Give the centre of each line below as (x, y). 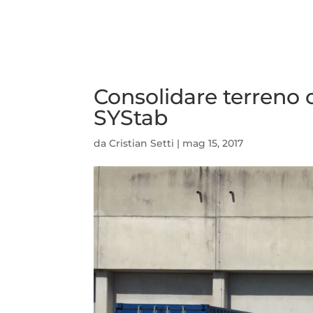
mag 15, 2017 (213, 143)
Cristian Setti (142, 143)
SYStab (131, 117)
